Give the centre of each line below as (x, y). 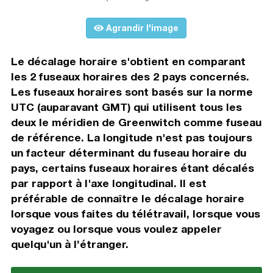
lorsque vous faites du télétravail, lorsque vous (135, 214)
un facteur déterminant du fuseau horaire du (128, 153)
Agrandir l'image (141, 28)
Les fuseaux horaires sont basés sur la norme (132, 92)
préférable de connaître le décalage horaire (127, 199)
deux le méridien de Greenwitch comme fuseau (136, 122)
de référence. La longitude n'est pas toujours (131, 138)
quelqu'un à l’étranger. (69, 244)
